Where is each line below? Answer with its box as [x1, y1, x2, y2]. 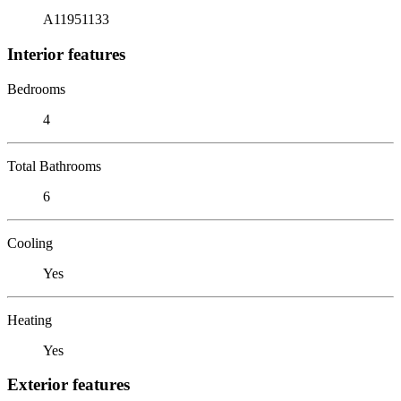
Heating [7, 311, 52, 328]
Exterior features [7, 375, 130, 395]
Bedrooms [7, 81, 65, 97]
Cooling [7, 235, 53, 251]
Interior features [7, 44, 125, 64]
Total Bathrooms [7, 158, 101, 174]
